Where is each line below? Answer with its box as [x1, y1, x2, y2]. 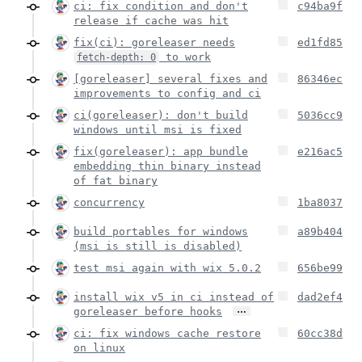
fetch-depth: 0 [77, 52, 156, 64]
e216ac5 [297, 145, 343, 158]
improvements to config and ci [74, 87, 261, 100]
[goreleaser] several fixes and [74, 73, 267, 86]
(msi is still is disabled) [74, 240, 242, 253]
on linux [74, 342, 125, 355]
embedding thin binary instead [74, 160, 261, 173]
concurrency [74, 196, 145, 209]
